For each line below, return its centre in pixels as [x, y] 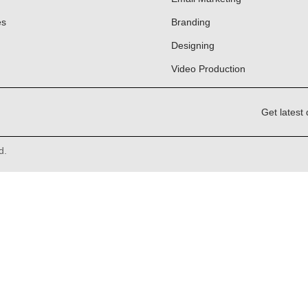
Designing [193, 46]
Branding [191, 22]
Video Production [208, 69]
